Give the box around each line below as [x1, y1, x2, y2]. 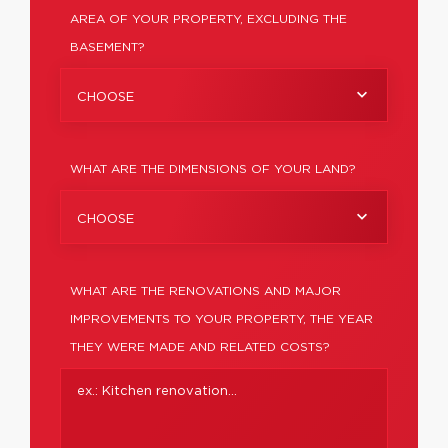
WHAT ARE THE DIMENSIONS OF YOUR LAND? [70, 163, 356, 175]
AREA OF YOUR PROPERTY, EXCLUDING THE [70, 13, 347, 25]
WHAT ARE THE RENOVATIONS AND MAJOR [70, 285, 341, 297]
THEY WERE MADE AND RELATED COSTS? [70, 341, 330, 353]
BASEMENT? [70, 41, 145, 53]
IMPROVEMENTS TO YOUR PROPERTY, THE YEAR [70, 313, 373, 325]
